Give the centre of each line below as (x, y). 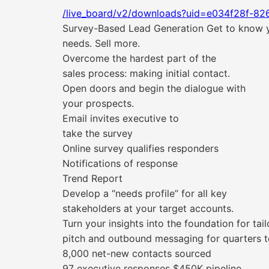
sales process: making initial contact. (146, 73)
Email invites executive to (121, 118)
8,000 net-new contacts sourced (137, 253)
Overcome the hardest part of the (139, 58)
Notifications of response (120, 163)
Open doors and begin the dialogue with (154, 88)
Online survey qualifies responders (141, 148)
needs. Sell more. (101, 43)
